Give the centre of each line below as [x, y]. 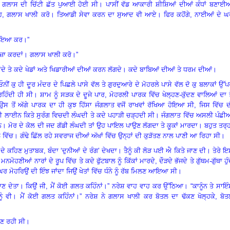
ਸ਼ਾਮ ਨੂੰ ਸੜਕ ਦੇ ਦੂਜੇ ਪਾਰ [72, 94]
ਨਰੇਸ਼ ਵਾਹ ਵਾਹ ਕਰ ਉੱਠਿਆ [148, 186]
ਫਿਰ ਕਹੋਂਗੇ [177, 14]
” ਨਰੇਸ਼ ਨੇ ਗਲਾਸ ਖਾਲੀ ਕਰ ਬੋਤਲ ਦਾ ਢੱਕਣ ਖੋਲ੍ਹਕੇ [147, 196]
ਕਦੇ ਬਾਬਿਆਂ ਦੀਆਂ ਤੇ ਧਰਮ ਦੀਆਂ [170, 69]
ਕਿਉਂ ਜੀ [36, 186]
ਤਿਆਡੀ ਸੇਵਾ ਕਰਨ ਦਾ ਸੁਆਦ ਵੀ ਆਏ [107, 14]
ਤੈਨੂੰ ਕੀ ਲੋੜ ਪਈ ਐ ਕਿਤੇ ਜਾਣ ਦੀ [165, 150]
